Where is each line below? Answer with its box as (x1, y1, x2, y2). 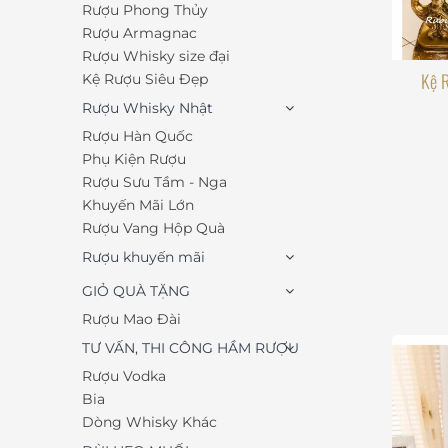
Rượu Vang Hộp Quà (82, 219, 225, 237)
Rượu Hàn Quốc (82, 127, 193, 145)
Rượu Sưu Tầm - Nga (82, 173, 227, 191)
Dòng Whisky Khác (82, 413, 217, 431)
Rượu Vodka (82, 367, 166, 385)
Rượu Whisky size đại (82, 47, 230, 65)
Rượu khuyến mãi (82, 248, 205, 266)
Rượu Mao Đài (82, 310, 181, 328)
